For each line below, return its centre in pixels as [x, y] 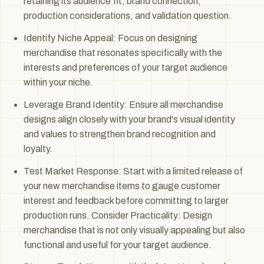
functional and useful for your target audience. [118, 245]
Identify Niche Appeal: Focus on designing [110, 38]
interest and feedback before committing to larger [126, 200]
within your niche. [58, 82]
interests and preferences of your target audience [126, 67]
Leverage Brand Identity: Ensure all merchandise [123, 104]
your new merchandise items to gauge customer [122, 186]
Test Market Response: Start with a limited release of [133, 171]
